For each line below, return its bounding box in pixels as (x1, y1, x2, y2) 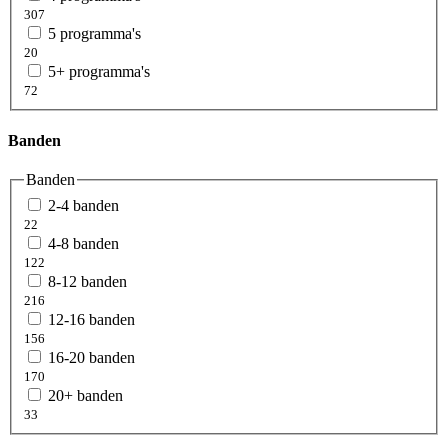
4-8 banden (48, 234, 119, 252)
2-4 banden (48, 196, 119, 214)
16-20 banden (48, 348, 135, 366)
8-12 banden (48, 272, 127, 290)
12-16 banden (48, 310, 135, 328)
